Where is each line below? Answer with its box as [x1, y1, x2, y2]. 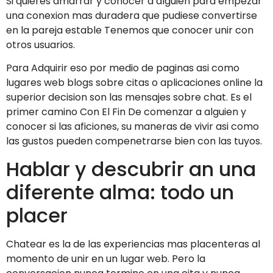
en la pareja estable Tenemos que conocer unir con [6, 23, 253, 37]
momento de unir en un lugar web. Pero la [6, 251, 205, 266]
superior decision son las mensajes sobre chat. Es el [6, 90, 252, 105]
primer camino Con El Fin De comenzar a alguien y [6, 105, 246, 119]
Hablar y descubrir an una [6, 155, 256, 183]
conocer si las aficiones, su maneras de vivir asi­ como [6, 119, 259, 134]
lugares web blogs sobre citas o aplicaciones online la [6, 76, 263, 90]
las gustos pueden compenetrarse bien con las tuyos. [6, 134, 262, 149]
